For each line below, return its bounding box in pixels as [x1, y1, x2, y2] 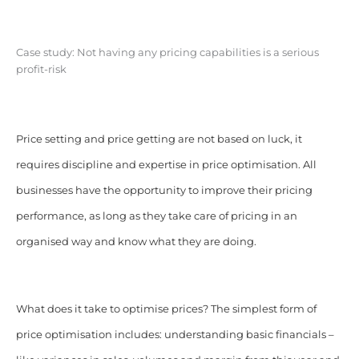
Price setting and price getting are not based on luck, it [15, 133, 302, 146]
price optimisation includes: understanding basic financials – [15, 329, 334, 341]
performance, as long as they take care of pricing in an [15, 210, 297, 223]
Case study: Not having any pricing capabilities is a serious [15, 46, 319, 59]
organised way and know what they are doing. [15, 236, 256, 248]
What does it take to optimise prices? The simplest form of [15, 303, 317, 316]
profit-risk [15, 63, 67, 76]
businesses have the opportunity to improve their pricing [15, 184, 313, 197]
